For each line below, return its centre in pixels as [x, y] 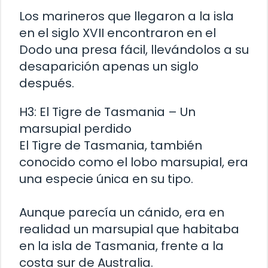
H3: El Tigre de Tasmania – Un [107, 112]
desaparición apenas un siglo [109, 67]
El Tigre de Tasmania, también [111, 146]
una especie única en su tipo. [106, 179]
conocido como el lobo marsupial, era [134, 162]
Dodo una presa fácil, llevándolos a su [134, 50]
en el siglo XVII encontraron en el [118, 33]
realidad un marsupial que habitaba [129, 229]
